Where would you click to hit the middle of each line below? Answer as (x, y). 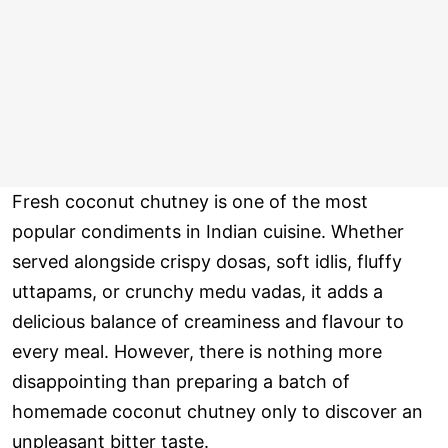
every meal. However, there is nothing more (197, 352)
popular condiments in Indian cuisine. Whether (208, 232)
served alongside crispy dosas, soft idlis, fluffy (207, 262)
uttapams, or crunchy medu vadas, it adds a (197, 292)
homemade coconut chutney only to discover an (217, 412)
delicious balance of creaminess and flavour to (208, 322)
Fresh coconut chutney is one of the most (190, 202)
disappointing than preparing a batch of (181, 382)
